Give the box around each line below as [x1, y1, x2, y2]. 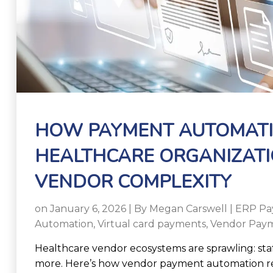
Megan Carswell [149, 203, 227, 214]
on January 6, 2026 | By [35, 203, 149, 214]
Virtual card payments [97, 218, 206, 230]
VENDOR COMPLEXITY [35, 169, 232, 194]
